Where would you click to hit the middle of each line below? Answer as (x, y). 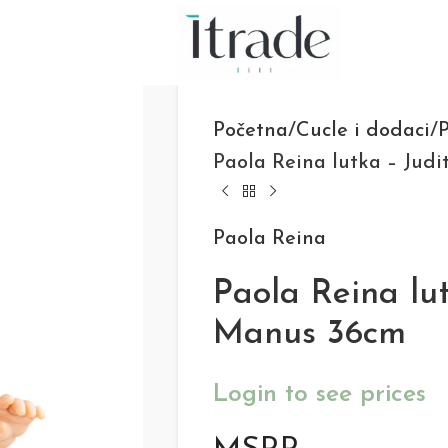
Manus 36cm (309, 334)
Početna (250, 131)
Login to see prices (319, 394)
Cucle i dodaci (362, 131)
